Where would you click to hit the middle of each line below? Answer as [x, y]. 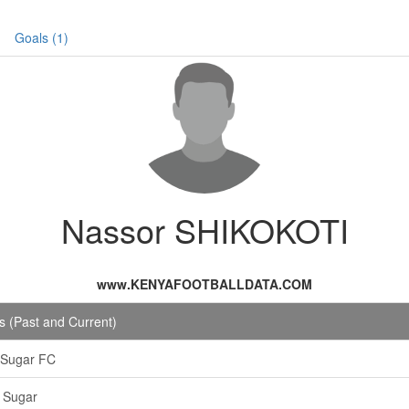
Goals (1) [42, 37]
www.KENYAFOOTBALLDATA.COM [204, 284]
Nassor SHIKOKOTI [204, 230]
